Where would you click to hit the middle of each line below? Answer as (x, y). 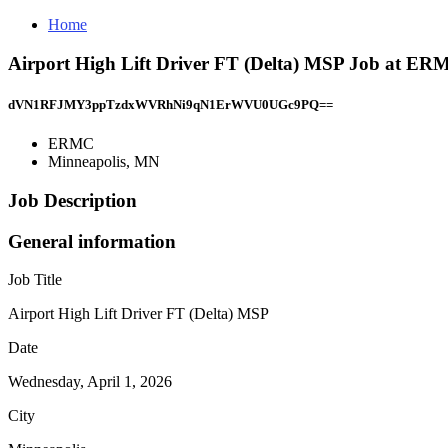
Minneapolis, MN (104, 162)
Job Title (35, 280)
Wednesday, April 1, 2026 (90, 382)
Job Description (72, 200)
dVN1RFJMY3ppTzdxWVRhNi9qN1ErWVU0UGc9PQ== (170, 104)
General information (92, 241)
